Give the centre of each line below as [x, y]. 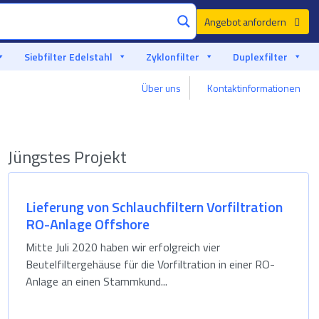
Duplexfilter [260, 57]
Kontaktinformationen [254, 88]
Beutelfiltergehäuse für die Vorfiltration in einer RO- [151, 264]
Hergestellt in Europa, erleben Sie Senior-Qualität [188, 88]
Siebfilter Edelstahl [69, 57]
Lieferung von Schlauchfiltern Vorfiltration [155, 207]
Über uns [161, 88]
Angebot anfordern [246, 21]
